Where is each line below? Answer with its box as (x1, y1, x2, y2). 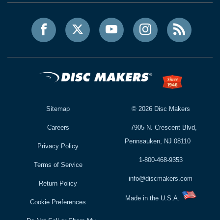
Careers (47, 124, 69, 132)
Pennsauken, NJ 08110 (124, 137, 191, 145)
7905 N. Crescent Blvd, (131, 124, 197, 132)
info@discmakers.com (129, 175, 193, 183)
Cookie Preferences (30, 198, 86, 206)
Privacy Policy (37, 142, 79, 150)
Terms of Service (33, 161, 82, 169)
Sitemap (46, 105, 70, 113)
